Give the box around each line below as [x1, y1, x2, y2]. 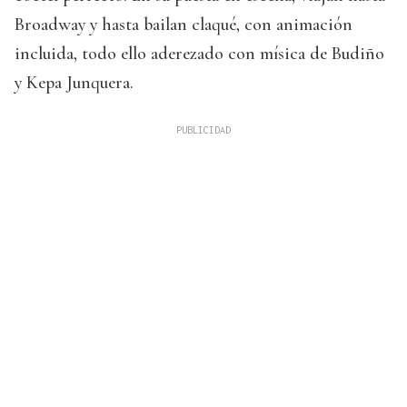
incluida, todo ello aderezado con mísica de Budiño [15, 43, 384, 65]
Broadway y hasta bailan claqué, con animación [15, 14, 352, 36]
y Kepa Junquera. [15, 72, 134, 94]
